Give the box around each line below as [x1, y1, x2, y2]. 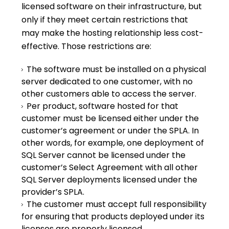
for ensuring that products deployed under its [21, 211, 205, 222]
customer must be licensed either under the [21, 112, 199, 124]
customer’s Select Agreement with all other [21, 162, 198, 173]
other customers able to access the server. [21, 88, 197, 100]
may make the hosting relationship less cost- [21, 27, 204, 39]
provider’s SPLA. [21, 186, 85, 198]
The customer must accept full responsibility [27, 198, 207, 210]
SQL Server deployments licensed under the [21, 174, 198, 186]
